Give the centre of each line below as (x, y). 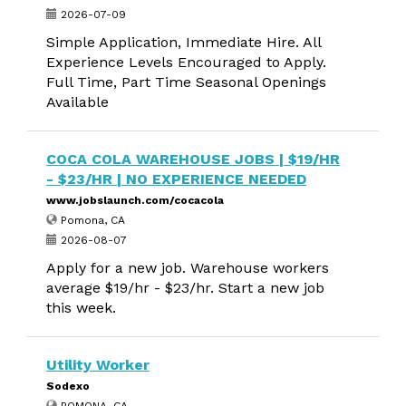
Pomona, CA (91, 220)
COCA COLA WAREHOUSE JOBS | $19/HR (193, 159)
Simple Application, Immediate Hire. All (184, 42)
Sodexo (68, 386)
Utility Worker (98, 365)
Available (77, 102)
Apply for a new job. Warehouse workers (188, 268)
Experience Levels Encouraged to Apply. (186, 62)
